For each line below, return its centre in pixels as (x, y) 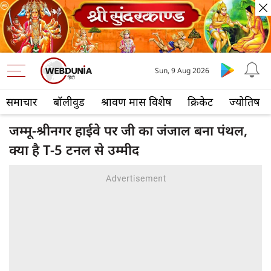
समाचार (21, 102)
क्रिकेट (200, 102)
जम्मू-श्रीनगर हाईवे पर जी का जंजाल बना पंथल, (128, 130)
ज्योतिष (244, 102)
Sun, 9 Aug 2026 (182, 71)
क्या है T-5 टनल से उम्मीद (74, 150)
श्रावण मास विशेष (136, 102)
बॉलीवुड (69, 102)
